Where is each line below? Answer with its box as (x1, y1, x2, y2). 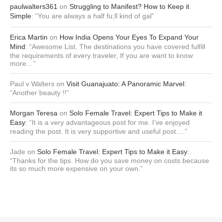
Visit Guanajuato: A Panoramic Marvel (66, 80, 184, 88)
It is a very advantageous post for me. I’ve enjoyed (32, 118, 190, 127)
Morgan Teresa (10, 109, 57, 117)
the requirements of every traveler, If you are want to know (10, 52, 193, 60)
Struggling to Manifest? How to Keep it (69, 2, 189, 11)
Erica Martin (10, 33, 48, 42)
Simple (10, 12, 31, 20)
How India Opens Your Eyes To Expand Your (59, 33, 199, 42)
